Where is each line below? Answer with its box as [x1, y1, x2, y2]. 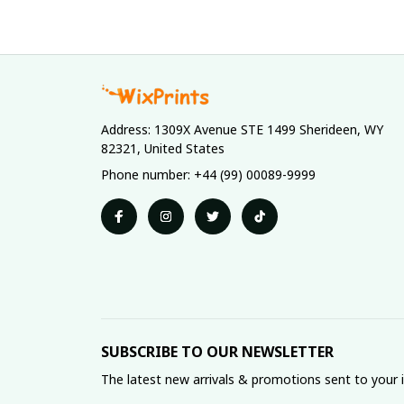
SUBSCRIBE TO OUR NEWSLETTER [101, 342, 334, 362]
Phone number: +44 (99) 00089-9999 [101, 166, 316, 183]
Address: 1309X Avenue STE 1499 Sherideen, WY [101, 121, 383, 138]
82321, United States [101, 140, 225, 157]
